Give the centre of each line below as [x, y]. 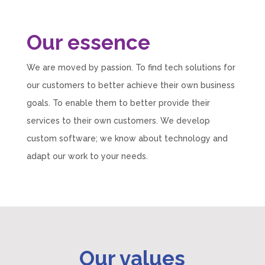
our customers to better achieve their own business [130, 85]
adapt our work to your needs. [87, 156]
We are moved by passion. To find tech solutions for [131, 67]
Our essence [88, 42]
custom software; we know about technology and [127, 138]
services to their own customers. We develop [118, 120]
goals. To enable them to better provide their [118, 103]
